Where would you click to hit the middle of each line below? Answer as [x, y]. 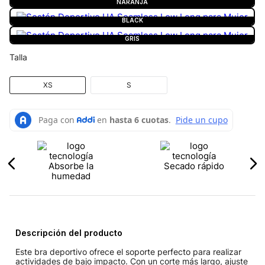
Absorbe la [71, 166]
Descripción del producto [69, 233]
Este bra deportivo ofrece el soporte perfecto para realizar [128, 252]
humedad [71, 176]
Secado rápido [194, 166]
